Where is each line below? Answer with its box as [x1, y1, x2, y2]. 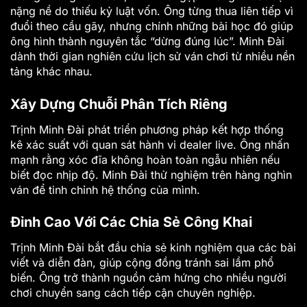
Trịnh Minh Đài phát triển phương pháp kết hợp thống [10, 122, 284, 136]
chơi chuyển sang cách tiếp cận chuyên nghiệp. [10, 286, 256, 300]
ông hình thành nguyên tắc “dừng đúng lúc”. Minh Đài [10, 34, 284, 48]
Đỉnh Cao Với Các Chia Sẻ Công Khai [10, 214, 252, 231]
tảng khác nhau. [10, 64, 93, 78]
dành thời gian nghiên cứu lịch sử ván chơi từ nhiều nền [10, 49, 295, 63]
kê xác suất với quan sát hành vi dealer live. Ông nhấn [10, 137, 289, 151]
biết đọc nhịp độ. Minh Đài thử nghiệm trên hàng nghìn [10, 167, 292, 182]
